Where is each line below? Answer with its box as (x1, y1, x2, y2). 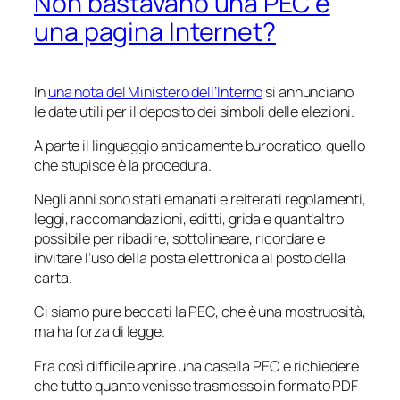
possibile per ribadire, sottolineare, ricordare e (34, 229, 326, 249)
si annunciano (262, 81, 354, 102)
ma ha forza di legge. (34, 321, 165, 342)
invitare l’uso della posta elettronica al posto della (34, 248, 346, 269)
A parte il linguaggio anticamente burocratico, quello (34, 135, 365, 155)
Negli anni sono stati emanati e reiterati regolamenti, (34, 189, 366, 210)
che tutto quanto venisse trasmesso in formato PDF (34, 375, 359, 396)
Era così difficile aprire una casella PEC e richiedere (34, 355, 359, 376)
